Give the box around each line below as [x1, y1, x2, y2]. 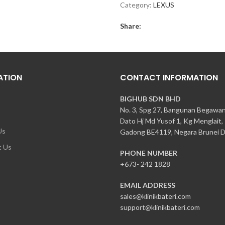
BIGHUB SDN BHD [120, 94, 181, 103]
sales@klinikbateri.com [120, 191, 191, 200]
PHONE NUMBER [120, 148, 177, 157]
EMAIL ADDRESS [120, 180, 175, 189]
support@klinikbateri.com [120, 202, 200, 211]
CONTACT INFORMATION [120, 71, 218, 83]
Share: [120, 21, 141, 30]
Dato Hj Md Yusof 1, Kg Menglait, [120, 116, 223, 125]
